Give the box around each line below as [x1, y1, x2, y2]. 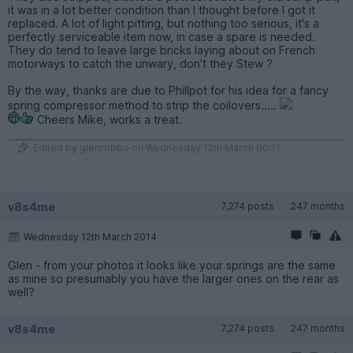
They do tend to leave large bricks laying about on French [8, 43, 315, 57]
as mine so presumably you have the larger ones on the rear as [8, 271, 339, 285]
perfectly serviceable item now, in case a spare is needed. [8, 29, 315, 43]
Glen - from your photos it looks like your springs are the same [8, 258, 336, 272]
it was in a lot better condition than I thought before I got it [8, 2, 315, 17]
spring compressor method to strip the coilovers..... [8, 98, 280, 112]
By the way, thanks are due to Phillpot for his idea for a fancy [8, 83, 329, 97]
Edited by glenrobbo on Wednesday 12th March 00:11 [33, 141, 281, 154]
